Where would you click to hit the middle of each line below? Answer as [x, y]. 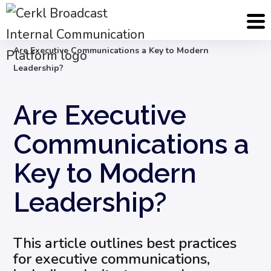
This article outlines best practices [125, 243]
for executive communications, [112, 259]
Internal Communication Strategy [116, 33]
